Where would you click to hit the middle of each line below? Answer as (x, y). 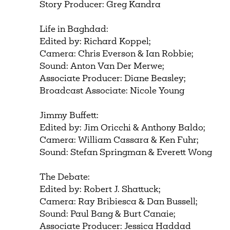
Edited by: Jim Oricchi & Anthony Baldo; (123, 128)
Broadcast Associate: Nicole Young (112, 91)
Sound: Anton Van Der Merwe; (102, 66)
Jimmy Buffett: (69, 116)
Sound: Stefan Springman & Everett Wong (126, 153)
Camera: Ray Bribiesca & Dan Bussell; (119, 202)
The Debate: (65, 177)
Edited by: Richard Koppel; (95, 42)
